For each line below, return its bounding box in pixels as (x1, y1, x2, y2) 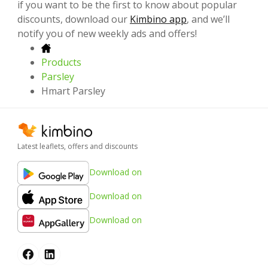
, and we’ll (187, 12, 230, 26)
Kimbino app (130, 12, 187, 26)
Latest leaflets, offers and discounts (17, 141, 138, 151)
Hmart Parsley (41, 84, 105, 98)
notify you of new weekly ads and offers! (17, 26, 197, 40)
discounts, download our (17, 12, 130, 26)
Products (41, 55, 81, 69)
